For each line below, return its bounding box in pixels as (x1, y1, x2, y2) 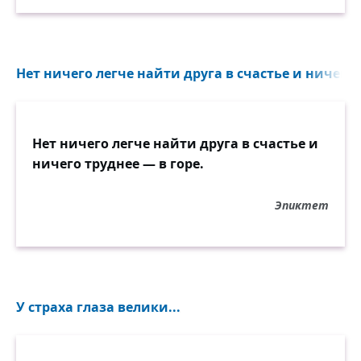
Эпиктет (275, 197, 329, 213)
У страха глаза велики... (16, 298, 180, 316)
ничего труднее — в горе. (32, 155, 204, 172)
